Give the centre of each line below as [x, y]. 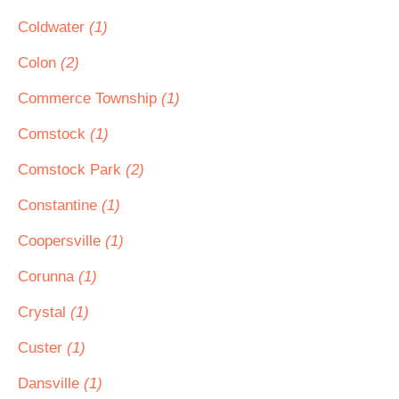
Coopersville [61, 241]
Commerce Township [90, 98]
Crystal [44, 312]
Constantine [60, 205]
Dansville [51, 383]
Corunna [48, 277]
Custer [42, 348]
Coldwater [53, 27]
